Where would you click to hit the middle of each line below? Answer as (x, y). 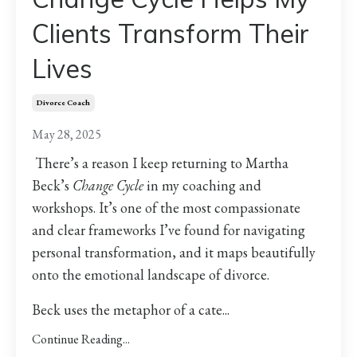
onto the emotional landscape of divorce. (151, 275)
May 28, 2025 (67, 135)
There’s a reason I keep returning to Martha (162, 163)
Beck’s (52, 186)
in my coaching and (202, 186)
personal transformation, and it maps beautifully (174, 253)
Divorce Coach (63, 103)
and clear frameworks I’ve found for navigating (169, 230)
